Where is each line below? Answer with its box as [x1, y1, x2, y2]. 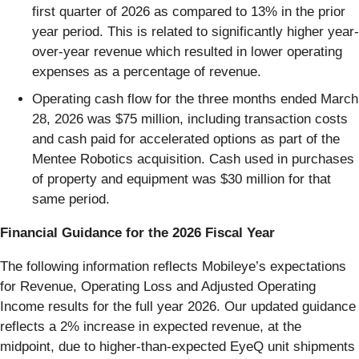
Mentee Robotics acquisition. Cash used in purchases [32, 151, 354, 167]
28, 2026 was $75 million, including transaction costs [32, 111, 348, 127]
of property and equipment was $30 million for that [32, 171, 331, 187]
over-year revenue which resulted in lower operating [32, 44, 342, 60]
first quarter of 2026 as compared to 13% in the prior [32, 4, 345, 20]
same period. [32, 191, 110, 207]
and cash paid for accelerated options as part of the [32, 131, 340, 147]
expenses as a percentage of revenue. [32, 64, 261, 80]
